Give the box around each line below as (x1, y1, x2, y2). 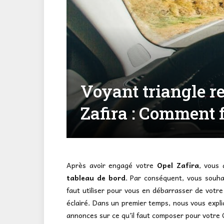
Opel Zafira (156, 159, 199, 170)
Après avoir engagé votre (66, 159, 157, 170)
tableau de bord (66, 171, 125, 183)
